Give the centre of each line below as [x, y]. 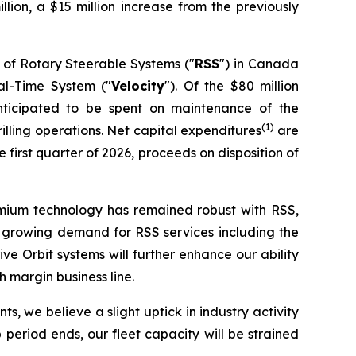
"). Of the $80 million [232, 86]
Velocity [138, 86]
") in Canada [259, 64]
